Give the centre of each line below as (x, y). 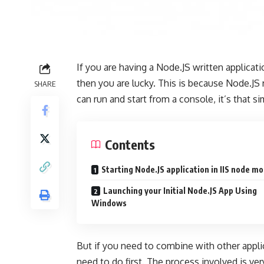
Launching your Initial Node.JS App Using (180, 191)
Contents (130, 144)
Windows (109, 203)
